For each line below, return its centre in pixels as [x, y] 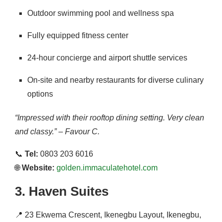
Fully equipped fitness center [78, 35]
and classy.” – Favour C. [57, 132]
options [40, 94]
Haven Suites [69, 191]
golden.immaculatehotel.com [107, 168]
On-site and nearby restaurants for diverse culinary [115, 80]
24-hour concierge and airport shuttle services [107, 58]
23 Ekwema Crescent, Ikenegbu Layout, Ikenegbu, [113, 215]
